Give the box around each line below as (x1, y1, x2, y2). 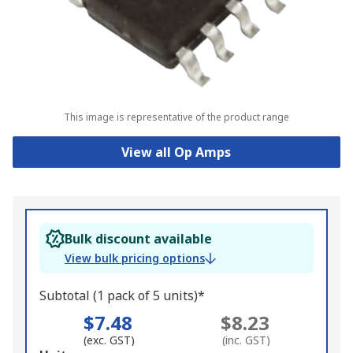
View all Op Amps (121, 143, 232, 162)
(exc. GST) (84, 333, 136, 348)
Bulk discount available (65, 230, 212, 248)
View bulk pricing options (65, 251, 205, 266)
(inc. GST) (222, 333, 271, 348)
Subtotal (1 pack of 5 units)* (39, 287, 205, 305)
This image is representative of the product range (63, 110, 289, 124)
